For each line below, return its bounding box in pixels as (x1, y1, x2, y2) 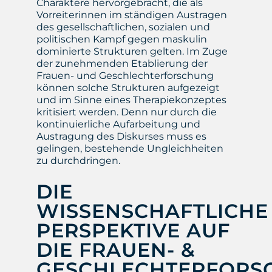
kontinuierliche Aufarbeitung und (36, 118, 200, 130)
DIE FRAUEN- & (36, 237, 195, 262)
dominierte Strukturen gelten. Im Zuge (36, 45, 228, 57)
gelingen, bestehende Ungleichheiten (36, 142, 223, 154)
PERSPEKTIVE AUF (36, 218, 230, 242)
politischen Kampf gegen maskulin (36, 33, 207, 45)
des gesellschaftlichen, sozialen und (36, 21, 210, 33)
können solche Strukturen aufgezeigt (36, 81, 220, 93)
